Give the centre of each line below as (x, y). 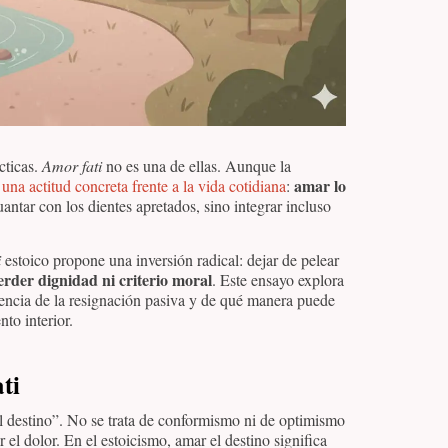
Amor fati (72, 165)
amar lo (320, 185)
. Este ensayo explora (278, 280)
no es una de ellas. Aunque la (196, 165)
